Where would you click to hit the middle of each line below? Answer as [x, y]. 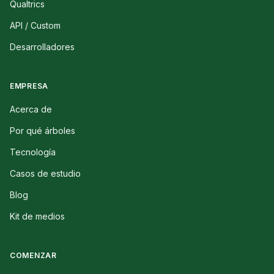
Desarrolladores [42, 47]
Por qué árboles [43, 131]
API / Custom [35, 26]
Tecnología [33, 152]
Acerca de [31, 109]
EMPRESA [29, 86]
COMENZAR [33, 256]
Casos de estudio [45, 174]
